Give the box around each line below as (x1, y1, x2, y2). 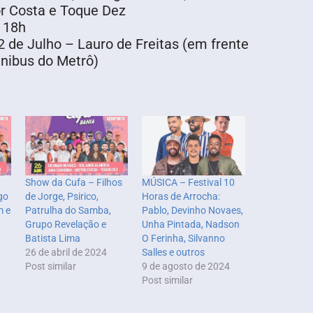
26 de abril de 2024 (24, 246, 107, 258)
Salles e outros (142, 246, 205, 258)
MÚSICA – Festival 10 (142, 176, 235, 188)
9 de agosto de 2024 (142, 260, 231, 272)
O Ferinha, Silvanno (142, 232, 226, 244)
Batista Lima (24, 232, 80, 244)
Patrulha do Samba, (24, 204, 111, 216)
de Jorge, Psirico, (24, 190, 99, 202)
